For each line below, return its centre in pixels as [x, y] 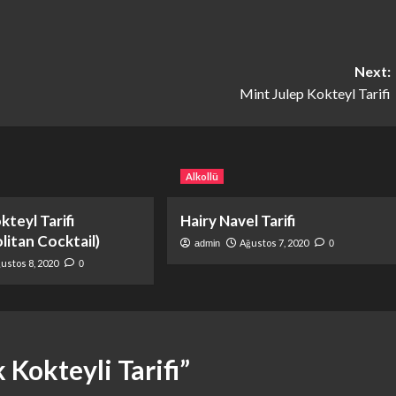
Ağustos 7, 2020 [274, 242]
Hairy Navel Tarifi [237, 220]
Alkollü [202, 176]
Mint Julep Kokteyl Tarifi [315, 93]
